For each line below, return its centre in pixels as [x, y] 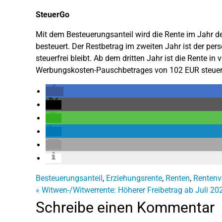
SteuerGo [53, 14]
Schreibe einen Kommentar [125, 207]
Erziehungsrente [134, 178]
